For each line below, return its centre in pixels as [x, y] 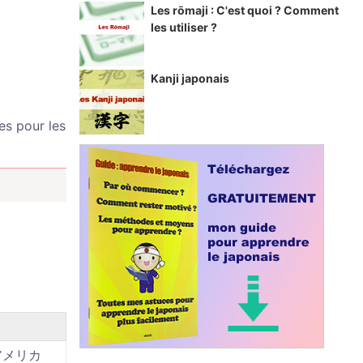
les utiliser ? [184, 27]
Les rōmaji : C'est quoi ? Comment [245, 10]
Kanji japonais [190, 78]
